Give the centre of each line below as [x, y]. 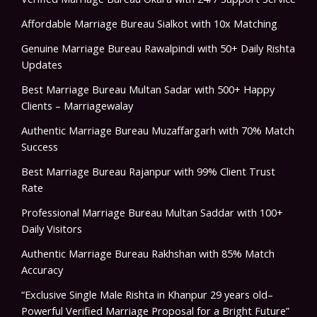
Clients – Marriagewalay [77, 105]
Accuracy [42, 269]
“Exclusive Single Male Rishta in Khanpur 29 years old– [147, 294]
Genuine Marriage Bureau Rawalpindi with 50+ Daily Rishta [158, 48]
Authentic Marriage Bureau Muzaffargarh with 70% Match [158, 130]
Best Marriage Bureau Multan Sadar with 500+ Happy [148, 89]
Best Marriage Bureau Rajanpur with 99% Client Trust [148, 171]
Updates [42, 64]
